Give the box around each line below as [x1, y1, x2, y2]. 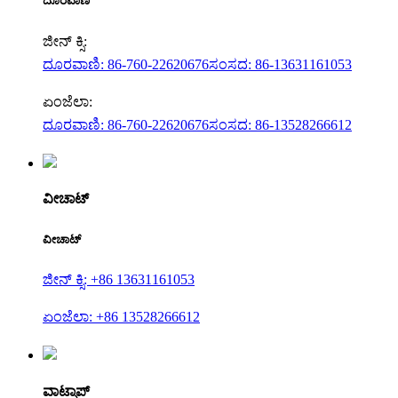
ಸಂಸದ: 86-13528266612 [209, 116, 352, 132]
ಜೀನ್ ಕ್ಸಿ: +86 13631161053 [43, 272, 195, 288]
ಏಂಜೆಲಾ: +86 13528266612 [43, 309, 200, 325]
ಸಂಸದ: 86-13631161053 [209, 56, 352, 72]
